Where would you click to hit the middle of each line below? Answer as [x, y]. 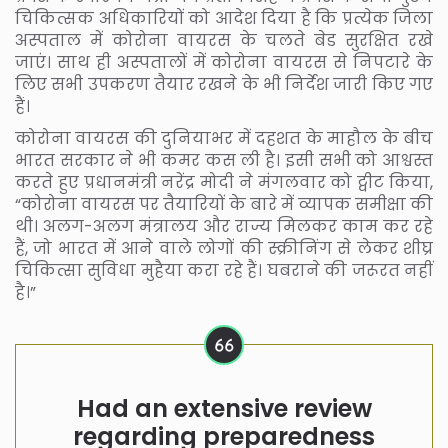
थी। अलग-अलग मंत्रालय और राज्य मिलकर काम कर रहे [224, 226]
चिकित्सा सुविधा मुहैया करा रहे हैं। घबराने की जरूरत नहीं [224, 270]
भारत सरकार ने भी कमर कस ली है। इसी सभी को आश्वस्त [224, 160]
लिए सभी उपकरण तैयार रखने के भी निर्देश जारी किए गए [224, 84]
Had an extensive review [224, 408]
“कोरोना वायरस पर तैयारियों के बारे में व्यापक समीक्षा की [224, 204]
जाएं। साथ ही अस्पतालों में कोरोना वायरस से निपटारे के [224, 62]
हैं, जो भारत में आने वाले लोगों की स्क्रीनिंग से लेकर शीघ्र [224, 248]
